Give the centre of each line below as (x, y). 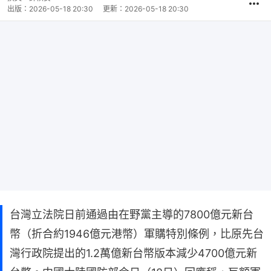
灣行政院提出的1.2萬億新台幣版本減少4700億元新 (133, 253)
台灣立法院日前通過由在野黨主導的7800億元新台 (132, 215)
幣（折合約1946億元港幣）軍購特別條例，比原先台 (137, 234)
